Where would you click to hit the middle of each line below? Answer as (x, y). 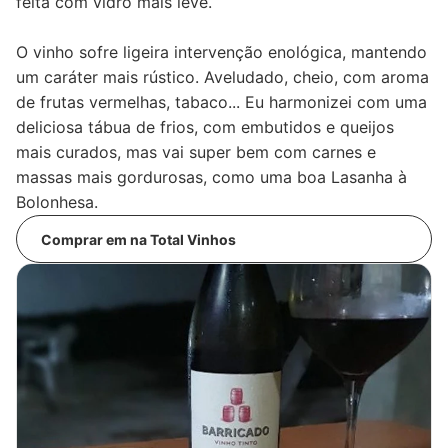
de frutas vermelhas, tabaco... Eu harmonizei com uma (221, 102)
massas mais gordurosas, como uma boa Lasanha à (211, 177)
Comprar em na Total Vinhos (138, 239)
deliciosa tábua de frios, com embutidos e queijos (205, 127)
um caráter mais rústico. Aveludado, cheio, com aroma (222, 77)
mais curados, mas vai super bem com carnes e (196, 152)
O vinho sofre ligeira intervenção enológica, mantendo (221, 52)
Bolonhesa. (57, 202)
